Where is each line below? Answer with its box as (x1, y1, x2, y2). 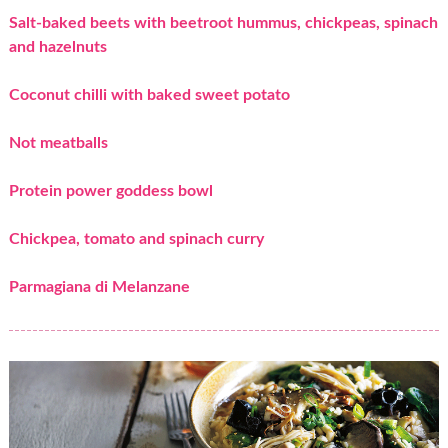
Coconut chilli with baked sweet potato (8, 86, 290, 103)
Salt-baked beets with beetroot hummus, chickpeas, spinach (8, 14, 438, 31)
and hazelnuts (8, 38, 107, 55)
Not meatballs (8, 134, 108, 151)
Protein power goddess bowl (8, 182, 213, 199)
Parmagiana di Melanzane (8, 278, 190, 295)
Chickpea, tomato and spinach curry (8, 230, 264, 247)
